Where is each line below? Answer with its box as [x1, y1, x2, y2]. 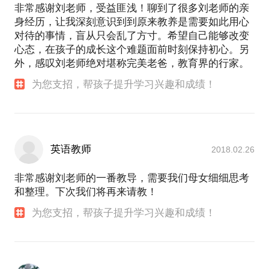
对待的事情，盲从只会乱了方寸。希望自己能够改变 [14, 29, 249, 41]
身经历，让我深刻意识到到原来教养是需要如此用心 [14, 16, 249, 28]
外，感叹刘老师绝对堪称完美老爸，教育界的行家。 [14, 57, 249, 69]
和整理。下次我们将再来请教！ [14, 186, 157, 198]
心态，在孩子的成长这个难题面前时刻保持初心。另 [14, 43, 249, 55]
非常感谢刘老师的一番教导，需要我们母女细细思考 [14, 172, 249, 184]
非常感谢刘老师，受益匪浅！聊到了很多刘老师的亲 [14, 2, 249, 14]
